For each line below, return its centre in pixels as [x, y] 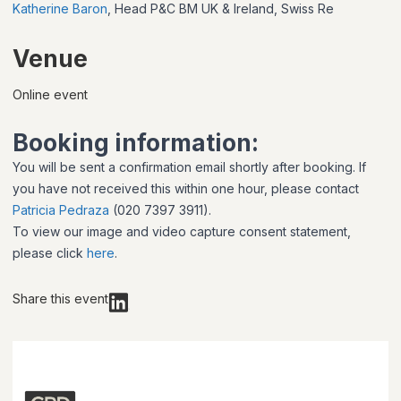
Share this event [60, 299]
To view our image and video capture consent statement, [182, 232]
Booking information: [136, 143]
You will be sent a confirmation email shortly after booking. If [189, 167]
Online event [50, 95]
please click [50, 253]
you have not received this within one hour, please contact [186, 189]
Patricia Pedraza [61, 210]
